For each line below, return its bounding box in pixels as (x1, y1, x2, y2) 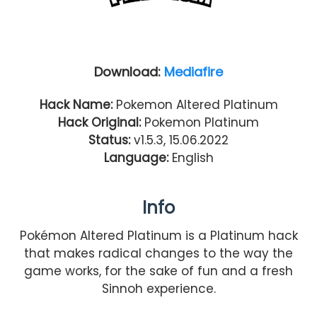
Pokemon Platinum (141, 113, 259, 131)
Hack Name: (39, 96, 113, 113)
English (168, 149, 214, 166)
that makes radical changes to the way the (24, 244, 293, 262)
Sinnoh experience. (101, 279, 216, 297)
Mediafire (164, 62, 223, 81)
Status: (88, 131, 130, 149)
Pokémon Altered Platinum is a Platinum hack (19, 226, 298, 244)
